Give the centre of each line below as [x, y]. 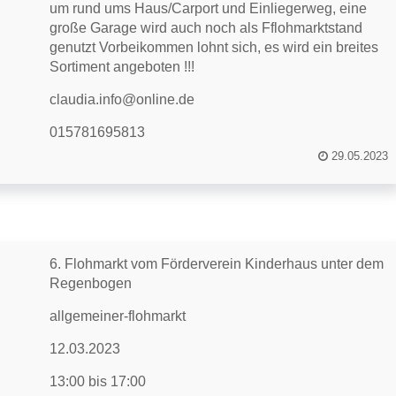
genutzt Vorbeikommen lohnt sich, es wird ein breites [214, 47]
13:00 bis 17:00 [98, 381]
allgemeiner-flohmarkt [118, 316]
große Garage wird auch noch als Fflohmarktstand [206, 28]
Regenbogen [91, 283]
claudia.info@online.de [122, 99]
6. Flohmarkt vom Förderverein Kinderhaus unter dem [217, 264]
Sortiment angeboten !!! [122, 67]
